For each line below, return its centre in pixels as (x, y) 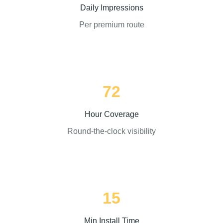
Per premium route (111, 25)
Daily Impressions (111, 8)
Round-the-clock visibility (111, 131)
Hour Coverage (111, 114)
